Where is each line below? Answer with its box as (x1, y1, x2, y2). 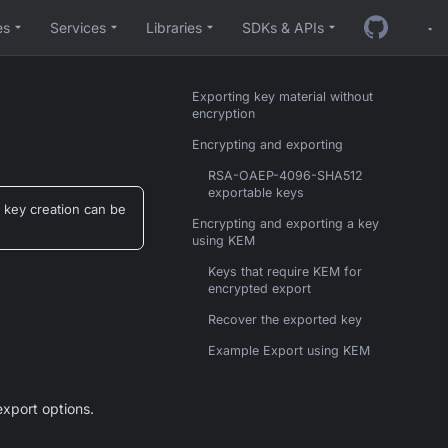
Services (50, 18, 106, 36)
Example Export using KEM (208, 343, 370, 358)
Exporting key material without (192, 89, 373, 104)
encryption (192, 106, 255, 121)
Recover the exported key (208, 312, 362, 327)
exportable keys (208, 185, 304, 200)
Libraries (146, 18, 202, 36)
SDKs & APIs (242, 18, 324, 36)
